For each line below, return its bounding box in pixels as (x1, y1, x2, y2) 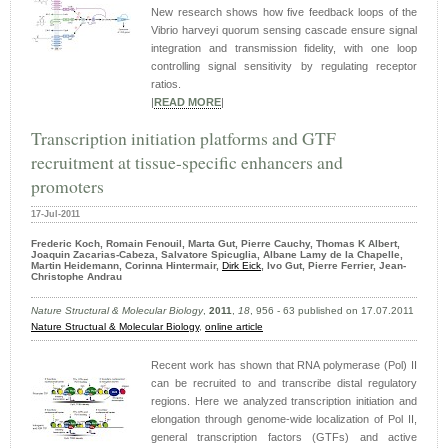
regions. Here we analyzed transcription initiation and (151, 395, 417, 408)
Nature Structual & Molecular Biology (31, 321, 199, 333)
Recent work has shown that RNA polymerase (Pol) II (151, 359, 417, 372)
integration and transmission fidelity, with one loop (151, 42, 417, 55)
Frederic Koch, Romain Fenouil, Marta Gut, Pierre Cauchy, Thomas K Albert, (31, 238, 400, 250)
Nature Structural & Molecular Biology (31, 305, 203, 317)
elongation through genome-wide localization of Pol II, (151, 413, 417, 426)
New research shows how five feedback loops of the (151, 6, 417, 19)
